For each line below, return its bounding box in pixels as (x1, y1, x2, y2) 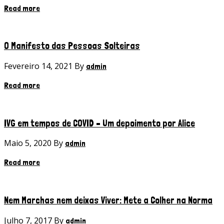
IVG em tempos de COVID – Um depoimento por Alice (4, 117, 195, 128)
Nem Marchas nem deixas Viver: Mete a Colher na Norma (4, 194, 212, 206)
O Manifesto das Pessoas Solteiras (4, 40, 140, 51)
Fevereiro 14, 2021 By (4, 60, 86, 71)
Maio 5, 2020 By (4, 137, 65, 149)
